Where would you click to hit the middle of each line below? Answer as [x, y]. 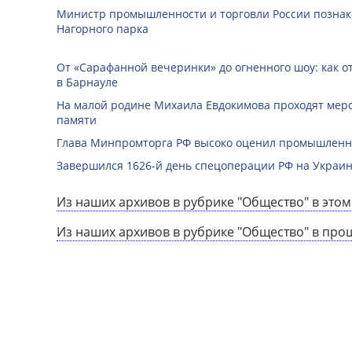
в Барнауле [87, 82]
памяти [77, 119]
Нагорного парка [103, 28]
